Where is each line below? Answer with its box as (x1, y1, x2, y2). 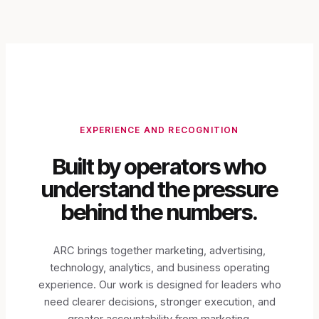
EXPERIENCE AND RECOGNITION (80, 124, 239, 135)
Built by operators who (52, 152, 267, 180)
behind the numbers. (61, 198, 258, 226)
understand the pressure (41, 175, 278, 203)
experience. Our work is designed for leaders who (38, 278, 281, 291)
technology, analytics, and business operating (49, 261, 270, 274)
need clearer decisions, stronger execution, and (43, 295, 276, 308)
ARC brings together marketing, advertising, (53, 244, 266, 257)
